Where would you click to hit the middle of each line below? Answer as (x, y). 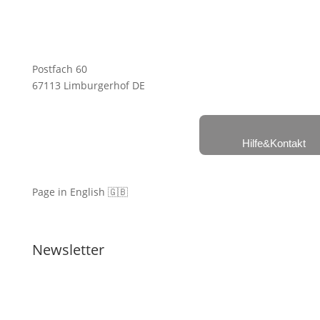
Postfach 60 (59, 69)
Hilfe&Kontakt (274, 144)
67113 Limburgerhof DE (88, 86)
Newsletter (68, 250)
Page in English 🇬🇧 (80, 192)
